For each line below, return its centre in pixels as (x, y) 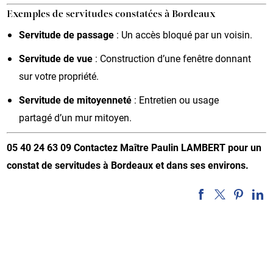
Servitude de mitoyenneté (76, 99)
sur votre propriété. (59, 76)
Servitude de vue (56, 58)
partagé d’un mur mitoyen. (76, 117)
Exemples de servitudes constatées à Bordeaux (112, 14)
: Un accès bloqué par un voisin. (183, 34)
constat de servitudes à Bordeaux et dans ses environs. (128, 165)
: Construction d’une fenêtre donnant (172, 58)
